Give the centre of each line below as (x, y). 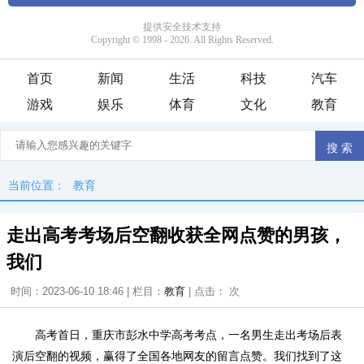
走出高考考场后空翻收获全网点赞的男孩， (176, 235)
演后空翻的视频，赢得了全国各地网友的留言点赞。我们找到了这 (177, 356)
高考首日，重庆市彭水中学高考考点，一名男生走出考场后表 (188, 335)
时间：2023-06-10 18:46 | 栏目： (87, 291)
